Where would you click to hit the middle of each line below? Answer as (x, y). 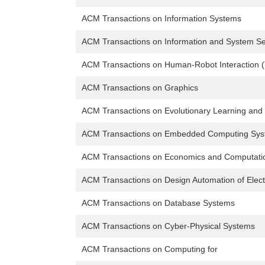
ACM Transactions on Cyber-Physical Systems (168, 226)
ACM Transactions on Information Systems (161, 19)
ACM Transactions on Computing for (150, 249)
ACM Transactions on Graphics (140, 88)
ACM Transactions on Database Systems (158, 203)
